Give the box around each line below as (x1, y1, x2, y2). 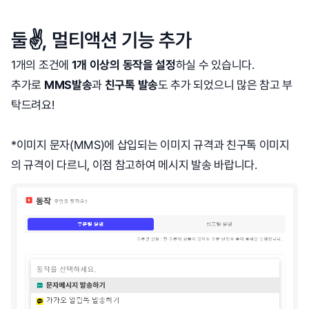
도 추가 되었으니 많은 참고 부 (157, 77, 292, 92)
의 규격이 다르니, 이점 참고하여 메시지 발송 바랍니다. (11, 157, 257, 172)
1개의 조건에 (11, 57, 72, 72)
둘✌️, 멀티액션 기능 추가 (11, 28, 192, 52)
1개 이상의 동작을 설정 (71, 57, 176, 72)
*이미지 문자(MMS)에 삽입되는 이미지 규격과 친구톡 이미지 (11, 137, 290, 152)
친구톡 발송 (104, 77, 158, 92)
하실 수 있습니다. (175, 57, 255, 72)
